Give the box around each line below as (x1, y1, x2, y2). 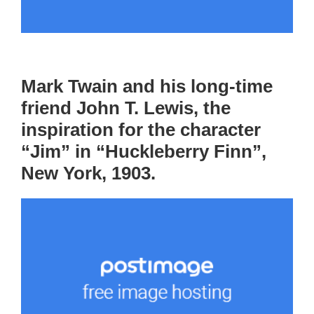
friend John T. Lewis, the (21, 97, 231, 119)
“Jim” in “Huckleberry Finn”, (21, 141, 266, 163)
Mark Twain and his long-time (21, 76, 273, 97)
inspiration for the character (21, 119, 261, 141)
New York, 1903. (21, 163, 156, 184)
